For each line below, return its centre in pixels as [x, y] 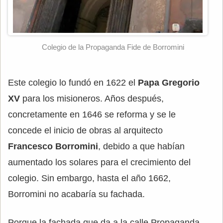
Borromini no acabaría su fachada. [76, 194]
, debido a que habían [141, 146]
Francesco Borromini [53, 146]
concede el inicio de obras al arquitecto [85, 130]
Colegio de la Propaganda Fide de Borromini [113, 47]
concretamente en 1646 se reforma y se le [92, 114]
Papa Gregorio [169, 82]
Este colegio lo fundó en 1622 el [73, 82]
